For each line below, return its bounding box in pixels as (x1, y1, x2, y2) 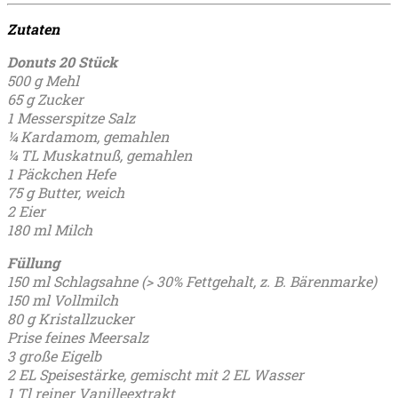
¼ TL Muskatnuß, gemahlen (7, 145, 192, 164)
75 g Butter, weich (7, 182, 124, 202)
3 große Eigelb (7, 346, 101, 365)
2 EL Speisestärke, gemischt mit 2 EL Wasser (7, 364, 304, 384)
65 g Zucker (7, 89, 84, 108)
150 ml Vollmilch (7, 290, 118, 309)
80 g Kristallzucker (7, 308, 134, 328)
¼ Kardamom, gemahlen (7, 126, 169, 146)
